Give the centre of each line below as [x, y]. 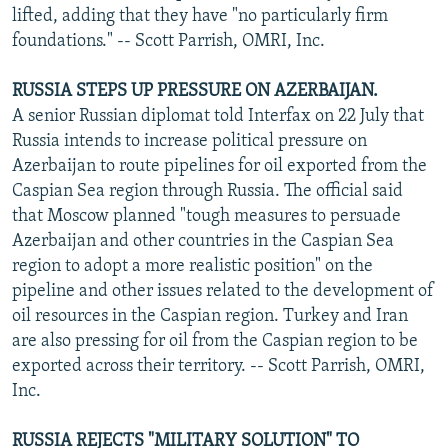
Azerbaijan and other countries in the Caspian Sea [203, 241]
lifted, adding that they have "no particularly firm [200, 16]
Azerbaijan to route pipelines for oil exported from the [219, 166]
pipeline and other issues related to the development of [223, 291]
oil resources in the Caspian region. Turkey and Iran [210, 316]
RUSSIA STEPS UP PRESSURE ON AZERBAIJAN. [195, 91]
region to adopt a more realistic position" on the [192, 266]
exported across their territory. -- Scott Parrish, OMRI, [218, 366]
